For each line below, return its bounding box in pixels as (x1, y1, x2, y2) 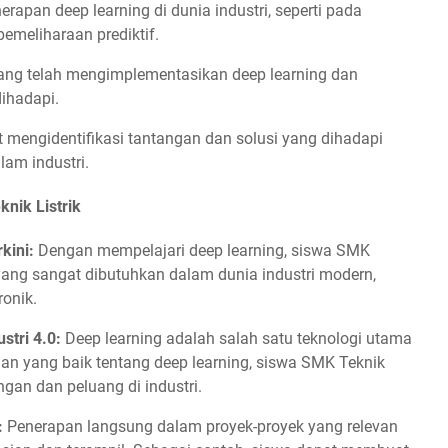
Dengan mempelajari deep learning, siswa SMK (34, 241, 370, 261)
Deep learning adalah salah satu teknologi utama (61, 329, 412, 349)
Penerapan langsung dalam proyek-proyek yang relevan (3, 417, 398, 437)
